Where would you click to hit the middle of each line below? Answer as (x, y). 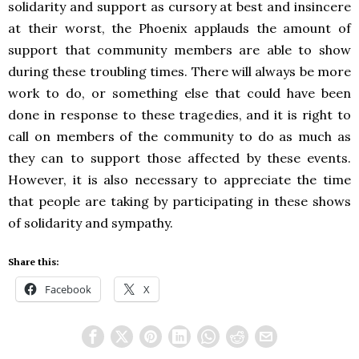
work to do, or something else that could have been (179, 93)
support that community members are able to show (179, 49)
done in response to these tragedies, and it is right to (179, 114)
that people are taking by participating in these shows (179, 201)
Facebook (68, 289)
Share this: (34, 261)
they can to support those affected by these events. (179, 157)
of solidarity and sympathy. (91, 222)
